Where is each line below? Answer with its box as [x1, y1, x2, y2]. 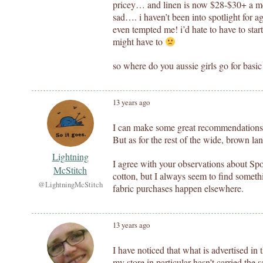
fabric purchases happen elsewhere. [113, 182, 244, 194]
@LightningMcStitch [38, 179, 103, 190]
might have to [113, 35, 165, 48]
